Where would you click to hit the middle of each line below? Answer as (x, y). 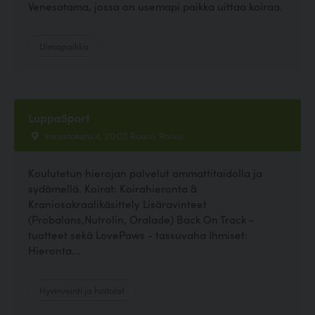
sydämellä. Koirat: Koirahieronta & (113, 188)
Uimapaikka (64, 45)
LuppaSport (59, 117)
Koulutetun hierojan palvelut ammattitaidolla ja (145, 173)
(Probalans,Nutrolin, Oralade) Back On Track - (141, 219)
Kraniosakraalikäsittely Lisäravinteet (117, 204)
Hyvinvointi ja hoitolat (82, 290)
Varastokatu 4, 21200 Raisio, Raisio (113, 135)
